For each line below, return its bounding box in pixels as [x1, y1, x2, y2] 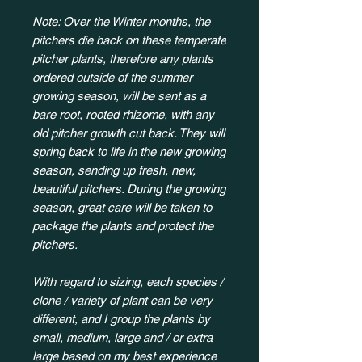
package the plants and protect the [32, 219, 213, 234]
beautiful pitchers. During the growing [32, 182, 225, 196]
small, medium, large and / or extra [32, 330, 213, 345]
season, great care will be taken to [32, 200, 212, 215]
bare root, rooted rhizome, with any [32, 107, 214, 122]
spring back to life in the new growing [32, 145, 225, 159]
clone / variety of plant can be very [32, 293, 213, 308]
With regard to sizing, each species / [32, 275, 223, 289]
